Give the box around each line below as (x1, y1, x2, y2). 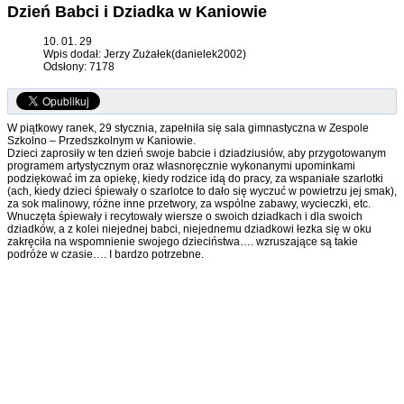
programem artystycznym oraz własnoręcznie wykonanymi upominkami (7, 160, 355, 173)
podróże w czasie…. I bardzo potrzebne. (7, 248, 204, 262)
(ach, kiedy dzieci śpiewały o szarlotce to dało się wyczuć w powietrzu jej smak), (7, 185, 397, 198)
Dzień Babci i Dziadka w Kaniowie (7, 3, 267, 22)
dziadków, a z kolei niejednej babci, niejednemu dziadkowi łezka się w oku (7, 223, 372, 236)
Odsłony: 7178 (43, 60, 115, 74)
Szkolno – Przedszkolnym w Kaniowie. (7, 134, 196, 148)
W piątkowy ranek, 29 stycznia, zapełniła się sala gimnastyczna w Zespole (7, 122, 369, 135)
